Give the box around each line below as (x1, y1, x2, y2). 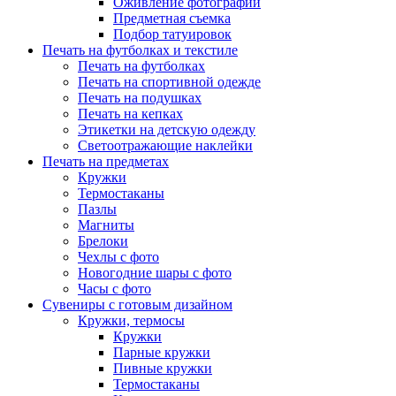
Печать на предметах (42, 153, 169, 169)
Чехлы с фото (78, 248, 159, 264)
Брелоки (78, 232, 128, 248)
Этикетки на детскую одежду (78, 121, 255, 137)
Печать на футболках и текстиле (42, 42, 238, 57)
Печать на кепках (78, 105, 183, 121)
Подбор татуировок (113, 26, 232, 42)
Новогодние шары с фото (78, 264, 232, 280)
